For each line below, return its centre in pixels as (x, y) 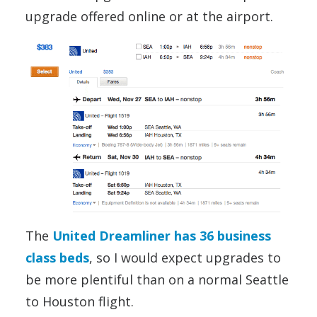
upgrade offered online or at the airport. (149, 17)
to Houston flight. (80, 301)
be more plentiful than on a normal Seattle (157, 279)
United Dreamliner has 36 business (162, 235)
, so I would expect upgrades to (185, 257)
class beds (57, 257)
